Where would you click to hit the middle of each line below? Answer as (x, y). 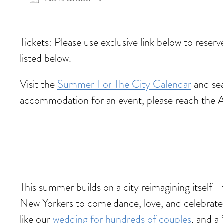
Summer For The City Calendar (124, 84)
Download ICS (57, 13)
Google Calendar (144, 13)
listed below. (46, 58)
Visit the (39, 84)
